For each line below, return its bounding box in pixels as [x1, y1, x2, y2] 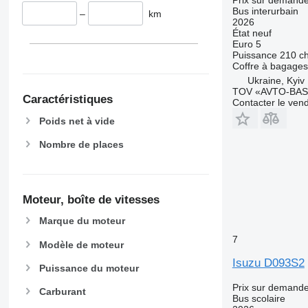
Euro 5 [232, 38, 261, 49]
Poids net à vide [38, 115, 115, 126]
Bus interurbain [232, 5, 298, 16]
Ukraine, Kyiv [247, 74, 305, 86]
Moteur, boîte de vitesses [22, 192, 159, 206]
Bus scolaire [232, 292, 285, 304]
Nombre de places [38, 139, 124, 151]
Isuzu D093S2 [232, 256, 305, 269]
